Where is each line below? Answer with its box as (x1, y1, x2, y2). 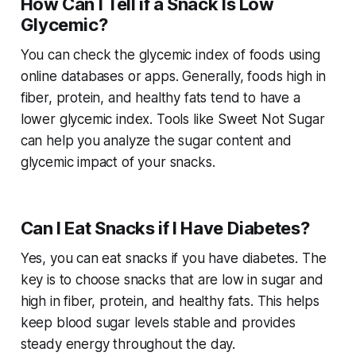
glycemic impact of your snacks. (20, 154, 215, 171)
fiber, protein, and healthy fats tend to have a (20, 90, 300, 106)
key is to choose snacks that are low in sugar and (20, 272, 323, 288)
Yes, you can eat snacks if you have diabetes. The (20, 250, 327, 267)
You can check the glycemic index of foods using (20, 47, 320, 64)
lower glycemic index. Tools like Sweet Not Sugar (20, 111, 325, 128)
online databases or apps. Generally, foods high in (20, 68, 327, 85)
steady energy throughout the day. (20, 336, 236, 353)
